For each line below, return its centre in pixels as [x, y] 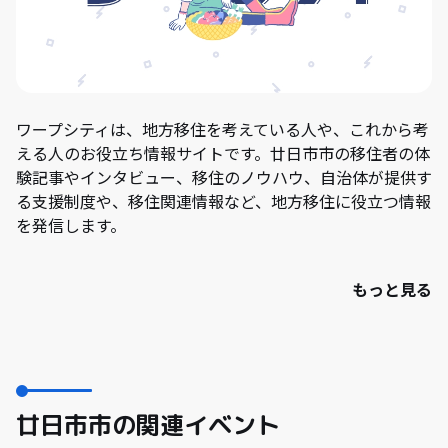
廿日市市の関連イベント [148, 425]
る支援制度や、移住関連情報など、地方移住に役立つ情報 [223, 201]
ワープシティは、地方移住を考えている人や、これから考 [222, 129]
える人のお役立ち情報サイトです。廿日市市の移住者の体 [223, 153]
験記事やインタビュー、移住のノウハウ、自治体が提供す [224, 177]
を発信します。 [71, 225]
